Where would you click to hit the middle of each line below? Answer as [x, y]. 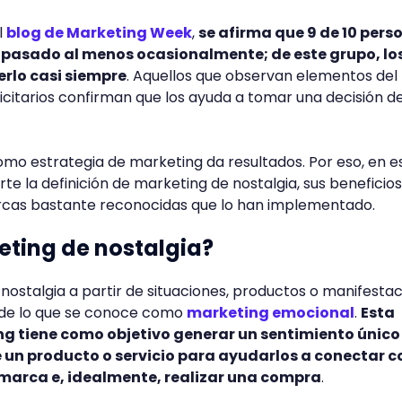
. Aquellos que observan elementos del [262, 76]
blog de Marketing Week [99, 33]
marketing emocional [271, 313]
